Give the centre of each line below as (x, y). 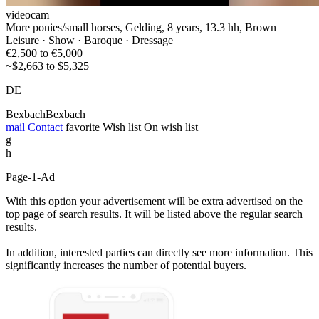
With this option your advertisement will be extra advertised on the (154, 201)
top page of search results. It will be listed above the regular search (154, 214)
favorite (83, 127)
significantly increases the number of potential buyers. (126, 265)
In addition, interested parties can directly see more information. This (159, 252)
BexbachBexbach (46, 114)
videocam (27, 14)
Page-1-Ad (30, 177)
